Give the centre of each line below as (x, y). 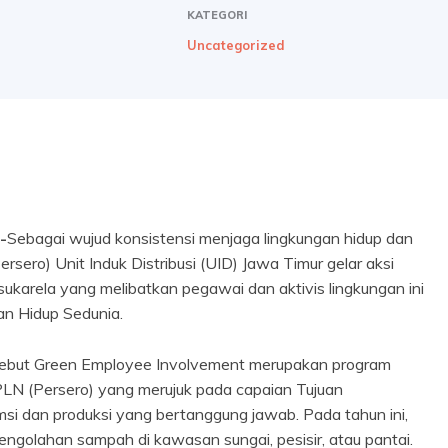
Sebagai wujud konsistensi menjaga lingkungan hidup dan (210, 238)
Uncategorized (235, 44)
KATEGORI (216, 14)
